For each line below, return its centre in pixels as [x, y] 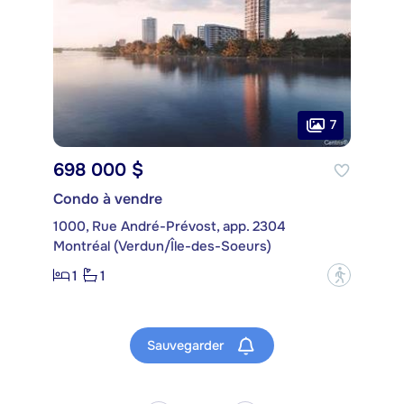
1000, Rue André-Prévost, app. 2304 [170, 227]
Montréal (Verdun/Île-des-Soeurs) [162, 247]
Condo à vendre [108, 199]
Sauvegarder [187, 345]
